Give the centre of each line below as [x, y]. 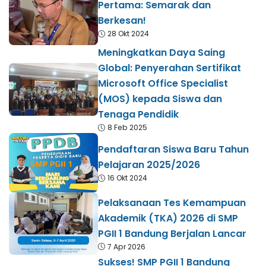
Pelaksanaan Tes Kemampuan [172, 202]
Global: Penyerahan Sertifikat [170, 68]
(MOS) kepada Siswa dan [160, 99]
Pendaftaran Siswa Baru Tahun [173, 150]
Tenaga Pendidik [138, 115]
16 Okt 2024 [127, 178]
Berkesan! [122, 21]
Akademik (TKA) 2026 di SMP [168, 218]
